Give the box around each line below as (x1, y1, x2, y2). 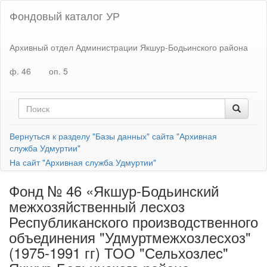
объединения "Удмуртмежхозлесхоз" (9, 226, 251, 247)
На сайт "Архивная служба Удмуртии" (10, 156, 156, 168)
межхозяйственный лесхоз (9, 195, 185, 216)
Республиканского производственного (9, 211, 258, 232)
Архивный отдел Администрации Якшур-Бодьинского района (10, 41, 248, 53)
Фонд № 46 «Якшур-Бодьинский (9, 180, 219, 201)
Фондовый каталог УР (10, 8, 120, 23)
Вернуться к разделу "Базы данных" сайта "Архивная (10, 130, 217, 142)
